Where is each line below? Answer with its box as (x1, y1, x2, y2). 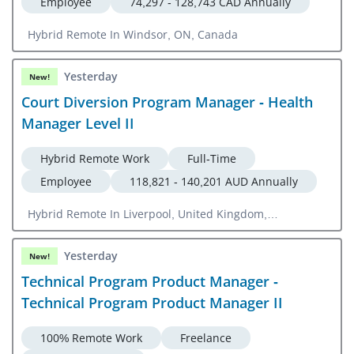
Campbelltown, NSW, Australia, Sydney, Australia (28, 222, 288, 238)
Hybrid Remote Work (40, 150, 149, 166)
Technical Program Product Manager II (21, 292, 283, 312)
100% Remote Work (40, 330, 142, 345)
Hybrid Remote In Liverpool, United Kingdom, (28, 205, 267, 221)
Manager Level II (21, 113, 134, 133)
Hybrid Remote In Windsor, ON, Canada (28, 26, 238, 42)
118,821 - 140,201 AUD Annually (130, 173, 298, 189)
